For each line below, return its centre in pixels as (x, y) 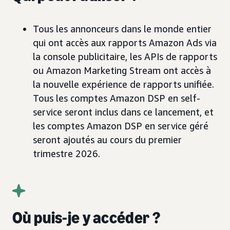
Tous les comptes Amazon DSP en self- (117, 98)
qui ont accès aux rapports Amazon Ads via (125, 43)
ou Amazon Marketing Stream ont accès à (122, 71)
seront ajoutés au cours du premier (107, 140)
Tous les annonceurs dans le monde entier (122, 29)
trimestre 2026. (66, 154)
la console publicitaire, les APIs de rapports (125, 57)
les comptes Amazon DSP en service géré (121, 126)
